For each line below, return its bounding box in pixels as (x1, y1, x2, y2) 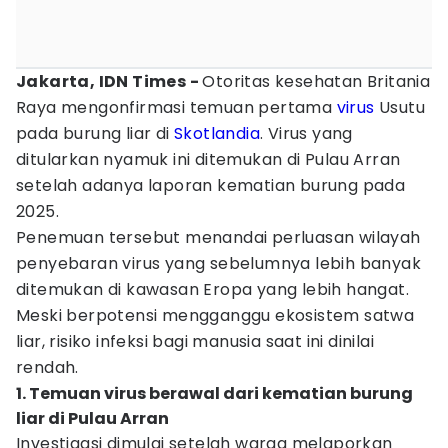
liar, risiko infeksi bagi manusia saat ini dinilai (16, 330, 374, 353)
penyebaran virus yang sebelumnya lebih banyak (16, 252, 421, 275)
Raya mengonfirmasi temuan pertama (16, 96, 337, 119)
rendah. (16, 356, 79, 379)
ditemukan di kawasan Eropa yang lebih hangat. (16, 278, 409, 301)
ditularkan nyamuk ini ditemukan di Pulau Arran (16, 148, 401, 171)
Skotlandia (174, 122, 261, 145)
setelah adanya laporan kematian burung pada (16, 174, 406, 197)
